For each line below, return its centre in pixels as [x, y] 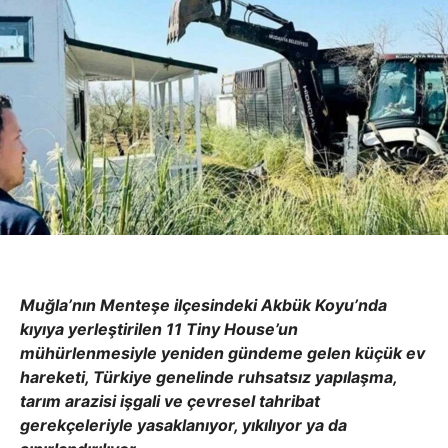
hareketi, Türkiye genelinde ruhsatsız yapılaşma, [208, 377]
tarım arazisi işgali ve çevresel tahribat [170, 401]
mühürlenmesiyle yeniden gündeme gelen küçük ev [222, 353]
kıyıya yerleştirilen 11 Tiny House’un [159, 329]
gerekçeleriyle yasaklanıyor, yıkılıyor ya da [183, 425]
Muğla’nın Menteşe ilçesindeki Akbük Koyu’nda [203, 305]
